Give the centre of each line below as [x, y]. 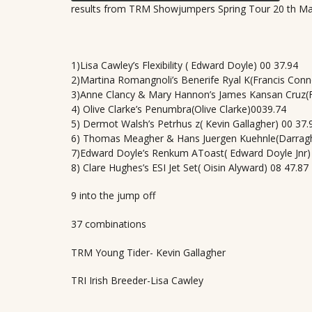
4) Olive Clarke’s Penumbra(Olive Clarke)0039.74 [179, 109]
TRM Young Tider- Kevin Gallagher [148, 252]
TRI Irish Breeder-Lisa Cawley [137, 281]
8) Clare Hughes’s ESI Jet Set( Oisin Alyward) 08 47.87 [190, 167]
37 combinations [109, 224]
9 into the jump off [113, 196]
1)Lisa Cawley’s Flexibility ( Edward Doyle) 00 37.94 [185, 65]
